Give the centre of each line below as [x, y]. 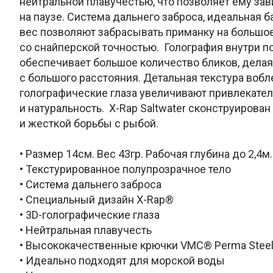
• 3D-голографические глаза [90, 214]
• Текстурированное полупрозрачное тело [125, 169]
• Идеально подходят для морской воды [122, 260]
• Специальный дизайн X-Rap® [97, 199]
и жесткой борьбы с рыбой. [89, 123]
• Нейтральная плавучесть [86, 230]
